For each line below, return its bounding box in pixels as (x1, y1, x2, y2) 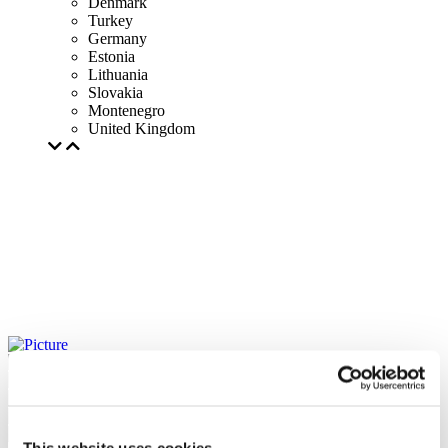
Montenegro (88, 102, 165, 119)
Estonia (88, 48, 135, 65)
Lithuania (88, 66, 148, 83)
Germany (88, 30, 147, 47)
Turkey (88, 12, 133, 29)
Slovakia (88, 84, 143, 101)
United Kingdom (88, 120, 195, 137)
